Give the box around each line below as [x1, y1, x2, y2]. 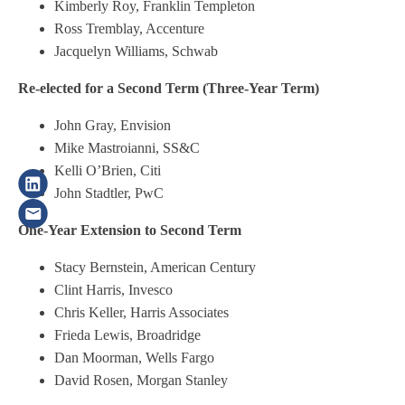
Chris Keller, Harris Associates [54, 305, 229, 320]
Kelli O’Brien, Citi [54, 163, 161, 178]
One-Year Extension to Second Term [18, 222, 241, 238]
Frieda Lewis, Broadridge [54, 327, 201, 343]
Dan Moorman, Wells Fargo [54, 350, 214, 365]
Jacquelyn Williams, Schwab [54, 43, 218, 59]
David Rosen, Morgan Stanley [54, 372, 228, 388]
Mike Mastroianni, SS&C [54, 140, 200, 155]
